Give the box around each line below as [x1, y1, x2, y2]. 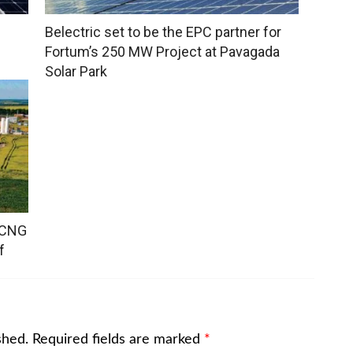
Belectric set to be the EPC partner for [44, 24, 281, 41]
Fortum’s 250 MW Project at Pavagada [44, 43, 280, 61]
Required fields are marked [32, 333, 204, 347]
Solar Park [44, 63, 107, 80]
